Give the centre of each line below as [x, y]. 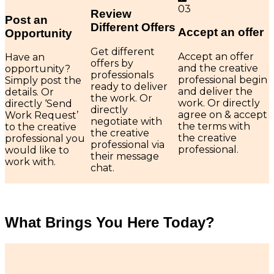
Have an [25, 57]
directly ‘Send [39, 104]
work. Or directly [219, 103]
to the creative [41, 127]
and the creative [218, 68]
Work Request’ [42, 116]
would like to [37, 150]
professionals [122, 75]
